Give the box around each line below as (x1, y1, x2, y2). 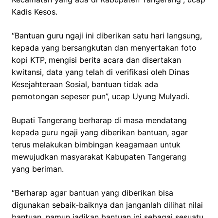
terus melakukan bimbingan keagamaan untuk (12, 140, 181, 150)
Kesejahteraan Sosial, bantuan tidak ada (12, 79, 158, 90)
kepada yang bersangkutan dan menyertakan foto (12, 43, 197, 53)
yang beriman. (12, 164, 64, 174)
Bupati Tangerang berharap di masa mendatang (12, 115, 187, 126)
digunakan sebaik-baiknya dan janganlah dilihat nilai (12, 200, 203, 210)
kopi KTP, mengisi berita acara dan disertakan (12, 55, 181, 65)
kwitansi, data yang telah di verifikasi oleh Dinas (12, 67, 189, 77)
